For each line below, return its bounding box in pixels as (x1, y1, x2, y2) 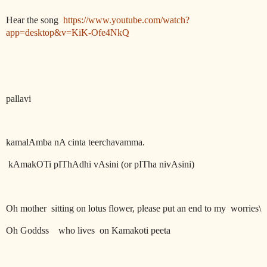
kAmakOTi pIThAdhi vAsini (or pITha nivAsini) (8, 159, 194, 170)
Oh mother (6, 203, 49, 213)
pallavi (6, 93, 31, 104)
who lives (58, 225, 97, 235)
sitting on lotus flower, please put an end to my (51, 203, 228, 213)
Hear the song (6, 15, 61, 26)
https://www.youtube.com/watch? (63, 15, 190, 26)
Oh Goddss (6, 225, 51, 235)
